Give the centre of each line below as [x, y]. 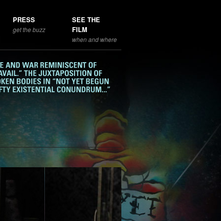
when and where [94, 39]
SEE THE [86, 19]
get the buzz [29, 29]
